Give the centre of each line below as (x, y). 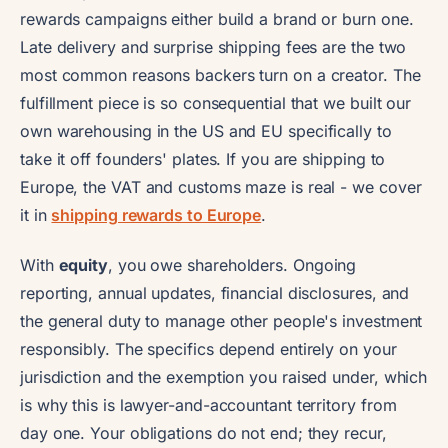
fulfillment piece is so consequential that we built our (216, 102)
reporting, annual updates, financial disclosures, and (215, 292)
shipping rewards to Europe (156, 214)
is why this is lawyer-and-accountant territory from (208, 404)
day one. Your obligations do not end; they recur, (203, 432)
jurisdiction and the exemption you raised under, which (224, 376)
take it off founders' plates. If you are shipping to (203, 158)
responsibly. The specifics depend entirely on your (208, 348)
